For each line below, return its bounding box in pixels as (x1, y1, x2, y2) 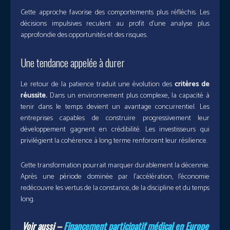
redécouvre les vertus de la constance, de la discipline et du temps (21, 182, 209, 195)
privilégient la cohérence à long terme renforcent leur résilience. (21, 135, 207, 147)
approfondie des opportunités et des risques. (21, 29, 147, 42)
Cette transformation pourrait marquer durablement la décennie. (21, 160, 209, 172)
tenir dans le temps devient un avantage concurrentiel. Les (21, 101, 209, 113)
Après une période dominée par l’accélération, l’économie (21, 171, 209, 183)
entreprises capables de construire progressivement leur (21, 112, 209, 125)
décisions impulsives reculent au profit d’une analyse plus (21, 18, 209, 30)
